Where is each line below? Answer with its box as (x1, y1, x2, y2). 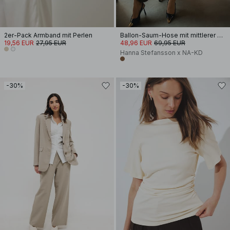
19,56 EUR (4, 39, 34, 47)
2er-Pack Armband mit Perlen (4, 31, 92, 39)
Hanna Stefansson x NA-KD (120, 49, 203, 56)
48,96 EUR (120, 39, 152, 47)
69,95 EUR (154, 39, 185, 47)
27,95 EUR (36, 39, 66, 47)
